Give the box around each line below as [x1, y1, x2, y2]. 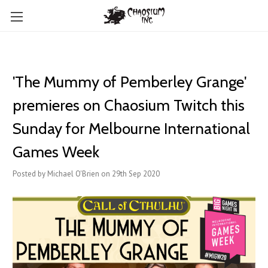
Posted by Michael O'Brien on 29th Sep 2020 [13, 169, 160, 179]
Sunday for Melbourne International [13, 119, 250, 138]
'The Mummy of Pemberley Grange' [13, 72, 246, 92]
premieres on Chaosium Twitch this [13, 96, 245, 115]
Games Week [13, 142, 99, 162]
